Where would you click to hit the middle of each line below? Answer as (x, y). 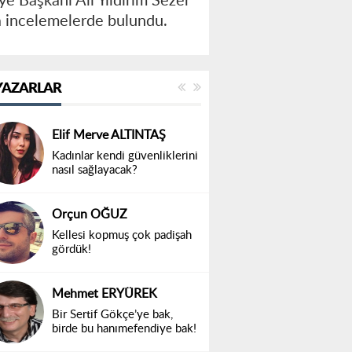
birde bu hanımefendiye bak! (124, 329)
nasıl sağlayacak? (95, 170)
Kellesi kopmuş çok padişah (122, 236)
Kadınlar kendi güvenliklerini (125, 156)
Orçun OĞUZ (90, 215)
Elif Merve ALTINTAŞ (109, 136)
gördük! (71, 250)
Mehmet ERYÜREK (104, 294)
